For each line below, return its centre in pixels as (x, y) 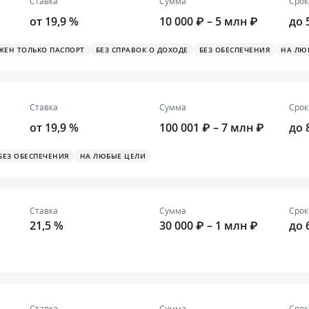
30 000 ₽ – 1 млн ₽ (209, 226)
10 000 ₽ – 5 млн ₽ (209, 22)
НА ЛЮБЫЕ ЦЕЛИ (112, 156)
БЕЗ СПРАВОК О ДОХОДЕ (142, 50)
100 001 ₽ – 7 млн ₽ (212, 128)
